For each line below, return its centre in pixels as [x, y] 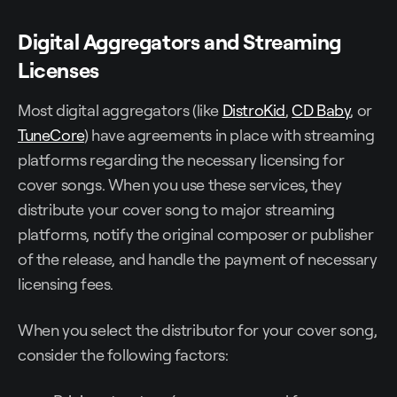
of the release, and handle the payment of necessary [198, 259]
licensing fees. [66, 284]
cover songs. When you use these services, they [180, 185]
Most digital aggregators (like [120, 110]
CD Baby [321, 110]
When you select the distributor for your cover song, [198, 330]
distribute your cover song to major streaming [177, 210]
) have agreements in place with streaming [229, 135]
